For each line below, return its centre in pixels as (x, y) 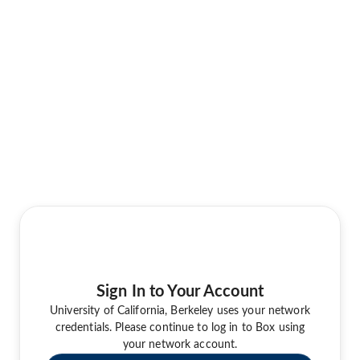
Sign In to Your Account (180, 291)
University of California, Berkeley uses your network (180, 311)
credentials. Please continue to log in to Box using (180, 327)
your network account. (180, 344)
